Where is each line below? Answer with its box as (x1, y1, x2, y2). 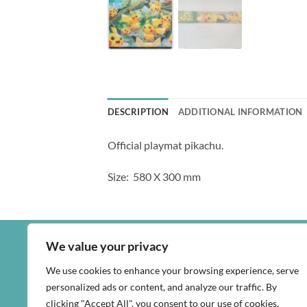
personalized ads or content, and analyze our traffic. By (46, 281, 277, 293)
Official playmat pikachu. (108, 138, 223, 152)
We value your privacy (46, 238, 169, 254)
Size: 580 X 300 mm (108, 170, 201, 184)
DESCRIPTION (108, 106, 169, 118)
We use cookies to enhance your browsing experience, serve (46, 265, 299, 276)
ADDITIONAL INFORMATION (177, 106, 303, 118)
